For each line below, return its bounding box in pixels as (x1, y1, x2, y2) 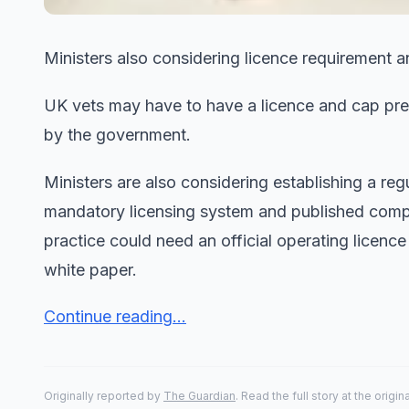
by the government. (44, 125, 191, 144)
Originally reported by (44, 389, 163, 403)
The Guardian (163, 389, 236, 403)
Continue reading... (44, 307, 186, 326)
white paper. (44, 260, 137, 279)
